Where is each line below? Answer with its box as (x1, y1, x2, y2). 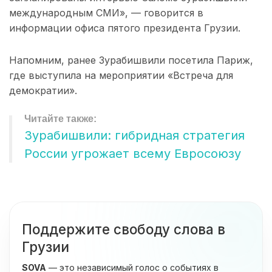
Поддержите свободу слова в (22, 221, 225, 238)
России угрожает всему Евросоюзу (24, 146, 241, 161)
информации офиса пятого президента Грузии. (9, 22, 240, 35)
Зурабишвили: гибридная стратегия (24, 128, 245, 143)
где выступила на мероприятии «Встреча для (9, 69, 233, 82)
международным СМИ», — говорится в (9, 7, 203, 19)
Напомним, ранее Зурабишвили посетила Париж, (9, 54, 253, 67)
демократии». (9, 84, 77, 97)
